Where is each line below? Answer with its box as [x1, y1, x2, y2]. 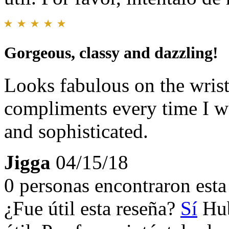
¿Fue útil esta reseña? [4, 197, 180, 220]
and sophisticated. [4, 120, 148, 143]
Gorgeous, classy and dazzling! [4, 43, 218, 62]
